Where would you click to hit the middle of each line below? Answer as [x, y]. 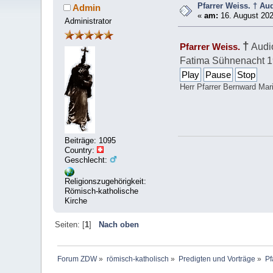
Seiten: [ [69, 224]
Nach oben [119, 224]
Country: [81, 150]
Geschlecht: [87, 160]
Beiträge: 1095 [90, 140]
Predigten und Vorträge [217, 259]
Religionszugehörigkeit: [106, 182]
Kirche [76, 201]
